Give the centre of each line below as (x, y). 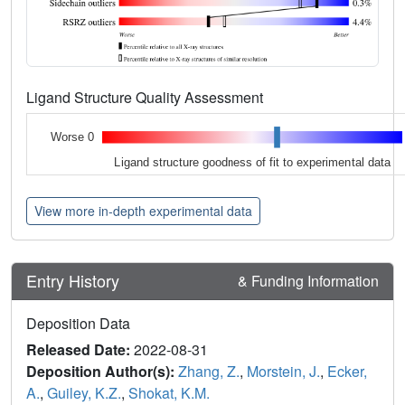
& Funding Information (308, 280)
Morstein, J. (283, 371)
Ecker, (347, 371)
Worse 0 (72, 137)
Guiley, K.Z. (84, 392)
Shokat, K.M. (169, 392)
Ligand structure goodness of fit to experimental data (253, 162)
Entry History (75, 281)
